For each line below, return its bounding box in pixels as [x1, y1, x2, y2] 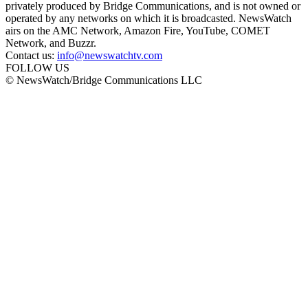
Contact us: [5, 49, 57, 61]
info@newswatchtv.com [57, 49, 162, 61]
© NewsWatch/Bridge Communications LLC [5, 74, 202, 86]
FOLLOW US [5, 61, 69, 74]
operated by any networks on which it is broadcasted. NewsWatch [5, 12, 291, 24]
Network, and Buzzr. [5, 36, 96, 49]
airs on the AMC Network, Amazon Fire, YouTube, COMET [5, 24, 270, 36]
